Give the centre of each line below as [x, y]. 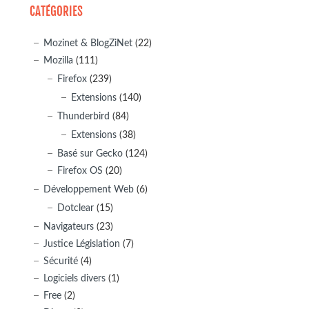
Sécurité [60, 261]
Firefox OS [80, 170]
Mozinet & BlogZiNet [88, 43]
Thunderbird [83, 116]
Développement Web [88, 189]
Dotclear [75, 208]
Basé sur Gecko [90, 153]
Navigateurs [68, 226]
